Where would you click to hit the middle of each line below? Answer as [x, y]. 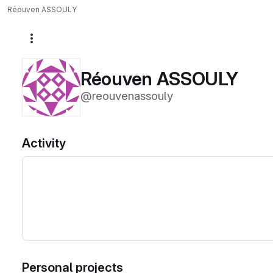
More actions [62, 42]
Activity [44, 143]
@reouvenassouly [127, 96]
